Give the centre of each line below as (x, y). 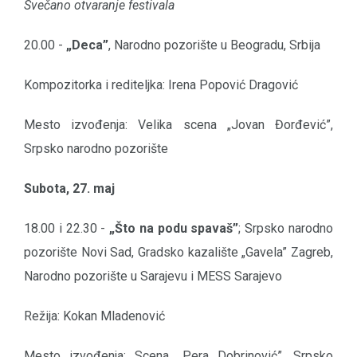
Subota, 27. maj (69, 189)
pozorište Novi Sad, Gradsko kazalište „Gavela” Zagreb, (178, 253)
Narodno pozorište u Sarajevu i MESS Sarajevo (153, 277)
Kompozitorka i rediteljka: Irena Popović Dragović (161, 85)
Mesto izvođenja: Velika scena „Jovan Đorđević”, (178, 125)
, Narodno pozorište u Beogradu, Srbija (214, 45)
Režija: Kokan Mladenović (94, 316)
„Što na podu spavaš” (174, 229)
